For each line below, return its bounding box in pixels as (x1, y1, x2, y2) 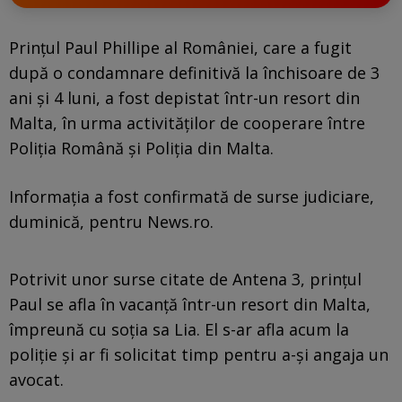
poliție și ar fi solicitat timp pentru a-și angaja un (9, 343, 389, 365)
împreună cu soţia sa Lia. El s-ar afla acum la (9, 318, 349, 340)
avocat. (9, 368, 64, 390)
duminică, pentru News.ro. (9, 210, 214, 232)
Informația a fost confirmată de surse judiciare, (9, 185, 374, 207)
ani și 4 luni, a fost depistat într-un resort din (9, 86, 360, 109)
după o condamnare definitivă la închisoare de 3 (9, 61, 380, 83)
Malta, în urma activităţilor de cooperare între (9, 111, 365, 134)
